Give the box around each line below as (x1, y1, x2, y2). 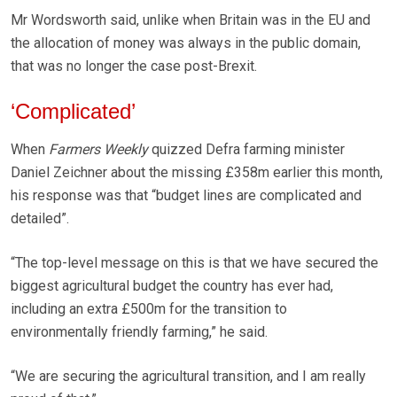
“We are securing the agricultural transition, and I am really (11, 368, 366, 385)
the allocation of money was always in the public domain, (11, 35, 361, 52)
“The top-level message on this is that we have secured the (11, 254, 378, 272)
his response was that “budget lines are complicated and (11, 187, 362, 205)
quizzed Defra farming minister (148, 141, 345, 159)
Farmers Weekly (49, 141, 148, 159)
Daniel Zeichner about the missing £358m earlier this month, (11, 164, 383, 182)
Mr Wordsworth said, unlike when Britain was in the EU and (11, 12, 370, 29)
